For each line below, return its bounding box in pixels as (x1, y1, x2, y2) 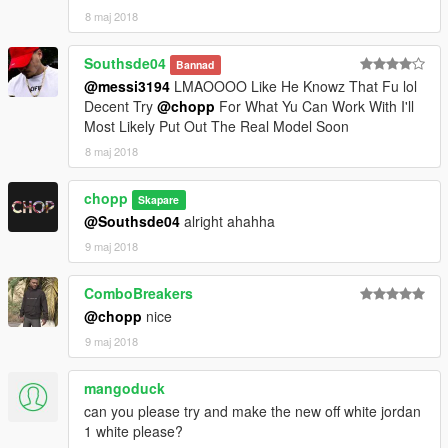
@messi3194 (84, 75, 170, 96)
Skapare (138, 191, 180, 207)
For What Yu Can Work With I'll (215, 95, 414, 116)
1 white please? (84, 420, 183, 441)
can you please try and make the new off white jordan (84, 400, 421, 421)
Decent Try (84, 95, 157, 116)
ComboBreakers (84, 282, 193, 303)
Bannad (176, 56, 215, 72)
